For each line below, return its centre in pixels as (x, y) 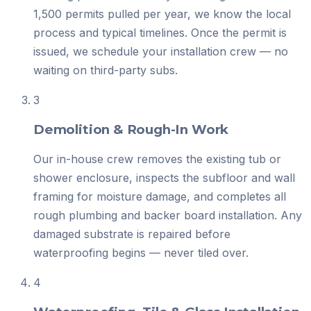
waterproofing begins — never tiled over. (141, 252)
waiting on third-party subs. (106, 70)
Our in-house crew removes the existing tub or (157, 159)
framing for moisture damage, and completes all (160, 196)
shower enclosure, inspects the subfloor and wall (164, 177)
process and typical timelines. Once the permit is (160, 33)
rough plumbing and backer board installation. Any (168, 215)
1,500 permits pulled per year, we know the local (162, 14)
